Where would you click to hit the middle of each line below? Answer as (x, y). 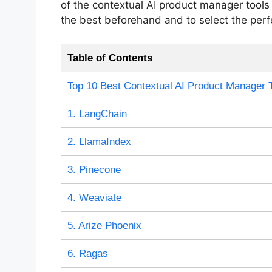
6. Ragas (87, 253)
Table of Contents (110, 58)
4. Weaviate (94, 197)
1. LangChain (97, 114)
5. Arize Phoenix (104, 225)
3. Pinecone (94, 169)
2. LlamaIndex (99, 141)
